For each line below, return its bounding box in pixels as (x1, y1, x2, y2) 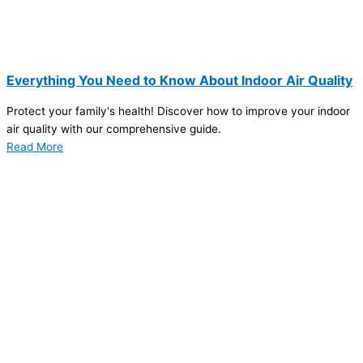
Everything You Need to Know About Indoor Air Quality (6, 71, 352, 88)
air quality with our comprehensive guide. (6, 122, 221, 135)
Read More (6, 139, 63, 153)
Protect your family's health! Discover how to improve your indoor (6, 104, 350, 117)
